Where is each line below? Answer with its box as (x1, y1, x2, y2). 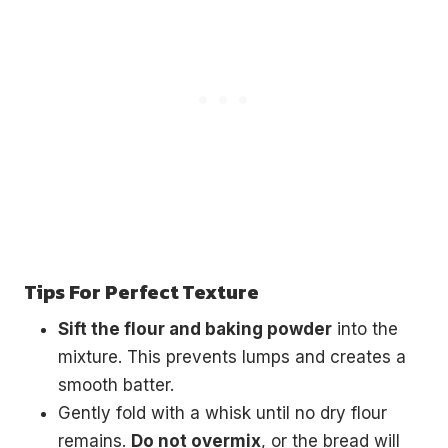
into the (332, 318, 398, 339)
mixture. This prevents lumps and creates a (58, 346, 406, 367)
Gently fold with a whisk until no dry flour (58, 402, 387, 423)
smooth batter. (58, 374, 174, 395)
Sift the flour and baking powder (58, 318, 332, 339)
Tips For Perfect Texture (24, 276, 259, 307)
